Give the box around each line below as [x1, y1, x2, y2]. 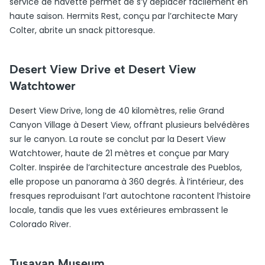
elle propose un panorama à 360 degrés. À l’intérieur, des [9, 176, 244, 188]
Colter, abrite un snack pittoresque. [9, 24, 155, 36]
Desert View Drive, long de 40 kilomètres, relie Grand [9, 105, 224, 117]
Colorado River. [9, 218, 71, 230]
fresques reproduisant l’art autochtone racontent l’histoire [9, 190, 251, 202]
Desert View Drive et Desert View [9, 62, 196, 76]
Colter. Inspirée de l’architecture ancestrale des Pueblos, [9, 161, 242, 173]
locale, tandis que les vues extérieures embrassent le [9, 204, 228, 216]
